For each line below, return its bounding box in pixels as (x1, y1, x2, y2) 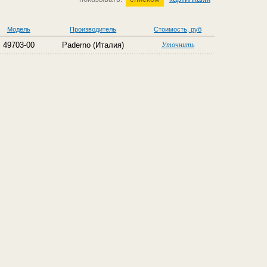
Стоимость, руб (154, 26, 202, 33)
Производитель (70, 26, 117, 33)
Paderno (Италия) (62, 41, 125, 49)
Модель (7, 26, 30, 33)
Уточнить (161, 41, 194, 49)
